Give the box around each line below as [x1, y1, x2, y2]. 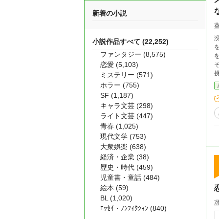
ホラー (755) [100, 81, 139, 89]
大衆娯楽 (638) [100, 143, 146, 151]
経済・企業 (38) [100, 153, 149, 161]
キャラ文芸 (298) [100, 102, 153, 109]
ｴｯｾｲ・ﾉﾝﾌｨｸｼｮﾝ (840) [100, 204, 167, 212]
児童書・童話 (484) [100, 174, 160, 181]
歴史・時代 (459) [100, 163, 153, 171]
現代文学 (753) [100, 132, 146, 140]
